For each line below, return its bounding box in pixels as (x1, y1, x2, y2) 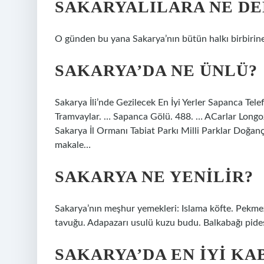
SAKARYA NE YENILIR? (55, 167, 253, 186)
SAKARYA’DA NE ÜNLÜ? (55, 61, 258, 80)
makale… (55, 140, 91, 150)
